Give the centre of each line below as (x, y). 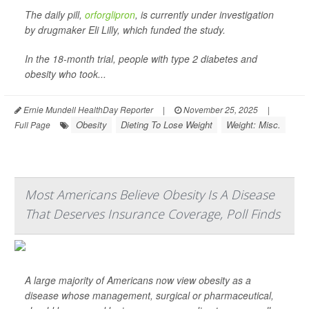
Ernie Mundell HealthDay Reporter (87, 109)
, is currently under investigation (205, 14)
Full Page (32, 124)
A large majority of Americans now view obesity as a (138, 280)
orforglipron (110, 14)
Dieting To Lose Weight (167, 124)
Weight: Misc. (253, 124)
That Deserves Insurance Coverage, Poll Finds (152, 214)
